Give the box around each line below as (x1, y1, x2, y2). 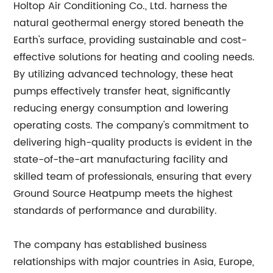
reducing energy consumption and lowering (13, 100, 229, 116)
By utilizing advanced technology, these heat (13, 66, 234, 82)
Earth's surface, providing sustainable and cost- (13, 32, 247, 48)
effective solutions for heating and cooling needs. (13, 49, 255, 65)
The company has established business (13, 236, 207, 253)
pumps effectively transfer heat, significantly (13, 83, 231, 99)
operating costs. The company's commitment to (13, 117, 249, 133)
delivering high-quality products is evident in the (13, 134, 253, 151)
